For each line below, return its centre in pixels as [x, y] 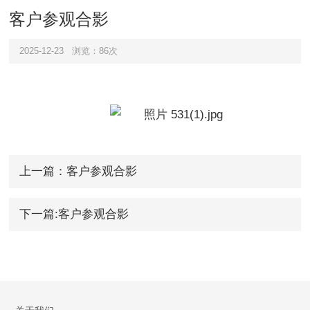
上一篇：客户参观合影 [78, 171]
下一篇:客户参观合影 [74, 215]
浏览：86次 [94, 51]
